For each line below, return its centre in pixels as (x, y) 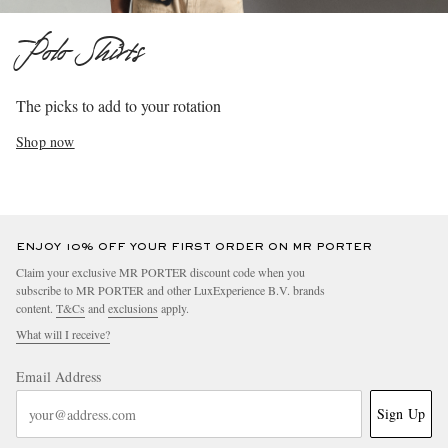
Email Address (59, 377)
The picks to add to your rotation (118, 106)
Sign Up (400, 414)
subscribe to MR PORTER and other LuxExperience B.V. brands (170, 290)
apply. (173, 308)
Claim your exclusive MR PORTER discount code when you (160, 272)
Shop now (45, 142)
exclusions (133, 308)
